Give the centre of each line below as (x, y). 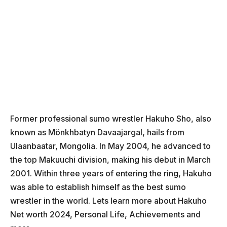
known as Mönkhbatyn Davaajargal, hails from (97, 133)
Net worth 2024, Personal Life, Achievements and (105, 215)
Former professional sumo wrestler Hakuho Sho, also (111, 119)
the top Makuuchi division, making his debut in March (110, 160)
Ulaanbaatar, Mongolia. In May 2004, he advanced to (110, 146)
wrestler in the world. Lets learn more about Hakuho (108, 201)
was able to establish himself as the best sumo (98, 187)
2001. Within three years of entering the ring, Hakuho (111, 174)
